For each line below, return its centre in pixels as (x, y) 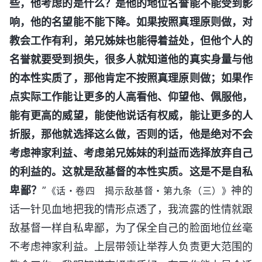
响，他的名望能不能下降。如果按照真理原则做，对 (131, 22)
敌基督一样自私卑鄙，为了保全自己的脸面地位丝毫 (131, 227)
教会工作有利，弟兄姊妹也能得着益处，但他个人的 (131, 40)
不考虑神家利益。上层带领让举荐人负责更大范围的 (131, 246)
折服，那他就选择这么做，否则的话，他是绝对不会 (131, 134)
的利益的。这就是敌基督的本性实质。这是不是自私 (131, 171)
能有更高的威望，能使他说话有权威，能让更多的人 (131, 115)
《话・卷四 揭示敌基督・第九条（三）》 (139, 190)
